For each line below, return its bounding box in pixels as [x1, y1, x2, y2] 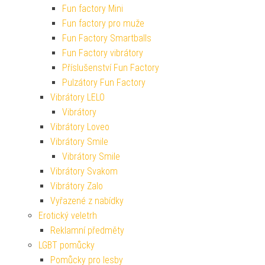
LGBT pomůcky [38, 240, 95, 251]
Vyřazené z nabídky [50, 195, 124, 207]
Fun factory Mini [62, 3, 123, 15]
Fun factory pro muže [62, 18, 144, 30]
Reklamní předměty [50, 225, 124, 237]
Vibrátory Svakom [50, 166, 118, 177]
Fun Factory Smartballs [62, 33, 151, 44]
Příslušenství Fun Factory [62, 62, 159, 74]
